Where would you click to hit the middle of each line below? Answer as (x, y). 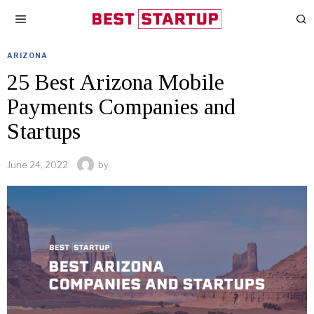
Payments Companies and (121, 107)
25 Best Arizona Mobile (116, 82)
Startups (44, 131)
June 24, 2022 (37, 165)
